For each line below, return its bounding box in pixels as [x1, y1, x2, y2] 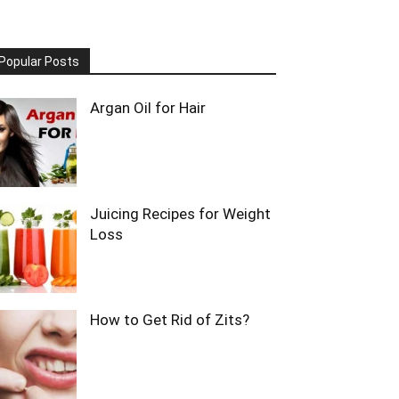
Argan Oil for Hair [90, 99, 206, 117]
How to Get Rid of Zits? [90, 311, 249, 329]
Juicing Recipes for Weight [90, 205, 271, 223]
